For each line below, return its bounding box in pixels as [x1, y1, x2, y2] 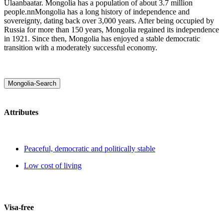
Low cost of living [24, 161, 82, 170]
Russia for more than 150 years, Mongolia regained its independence [4, 25, 219, 34]
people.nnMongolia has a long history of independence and [4, 7, 190, 16]
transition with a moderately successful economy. [4, 43, 157, 52]
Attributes [4, 108, 38, 116]
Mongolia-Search [8, 79, 56, 87]
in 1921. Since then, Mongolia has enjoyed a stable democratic [4, 34, 200, 43]
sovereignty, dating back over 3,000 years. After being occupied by [4, 16, 214, 25]
